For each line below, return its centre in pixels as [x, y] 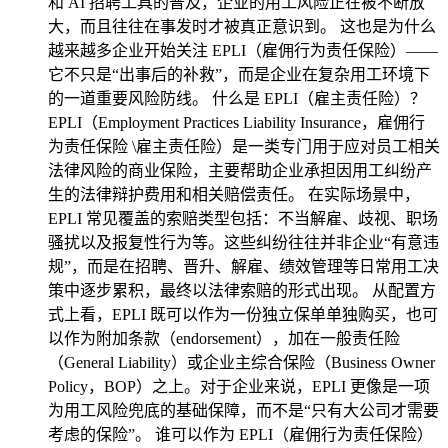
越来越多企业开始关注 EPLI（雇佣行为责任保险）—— [243, 50]
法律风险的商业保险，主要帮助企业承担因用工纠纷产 [240, 170]
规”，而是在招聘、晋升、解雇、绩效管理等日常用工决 [243, 266]
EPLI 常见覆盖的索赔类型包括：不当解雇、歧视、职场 [243, 218]
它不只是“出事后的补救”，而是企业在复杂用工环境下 [239, 74]
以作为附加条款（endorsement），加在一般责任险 [224, 338]
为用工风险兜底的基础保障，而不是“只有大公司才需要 [243, 410]
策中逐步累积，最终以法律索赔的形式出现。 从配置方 [242, 290]
